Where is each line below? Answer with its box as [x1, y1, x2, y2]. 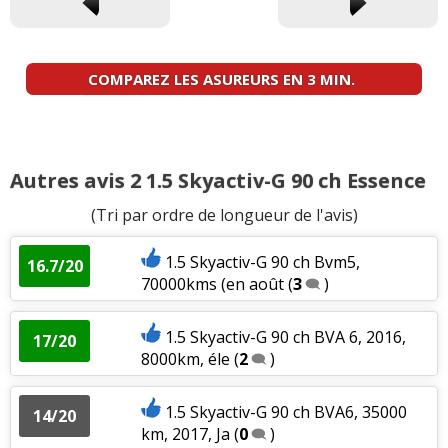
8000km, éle [140, 347, 230, 370]
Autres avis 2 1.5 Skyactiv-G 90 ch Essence [10, 166, 426, 194]
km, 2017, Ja [140, 422, 230, 445]
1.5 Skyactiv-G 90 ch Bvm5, [164, 250, 360, 273]
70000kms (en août [140, 272, 288, 295]
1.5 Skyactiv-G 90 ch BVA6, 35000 [164, 400, 407, 423]
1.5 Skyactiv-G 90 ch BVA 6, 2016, [164, 325, 406, 348]
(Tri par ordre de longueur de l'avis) [90, 203, 358, 226]
